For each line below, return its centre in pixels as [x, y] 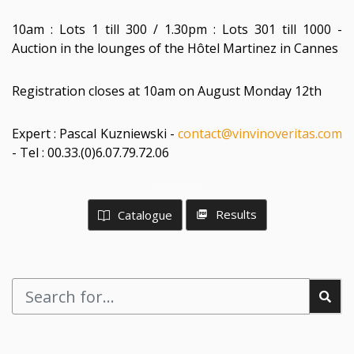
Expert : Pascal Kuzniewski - [95, 134]
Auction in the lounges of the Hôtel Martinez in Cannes [175, 48]
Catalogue [143, 215]
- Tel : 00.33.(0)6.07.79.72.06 [90, 153]
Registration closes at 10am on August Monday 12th [167, 91]
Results [234, 214]
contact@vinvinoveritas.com [260, 134]
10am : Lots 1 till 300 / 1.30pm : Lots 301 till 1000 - [177, 29]
